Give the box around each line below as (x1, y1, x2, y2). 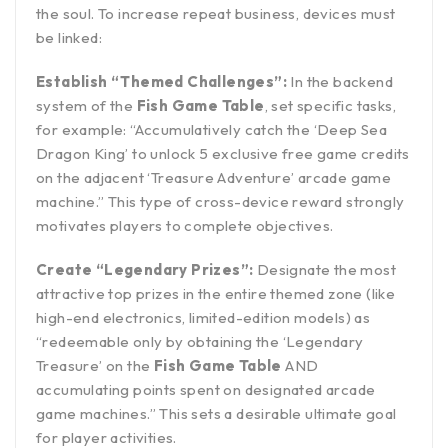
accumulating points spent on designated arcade (36, 380, 376, 400)
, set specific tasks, (264, 96, 397, 116)
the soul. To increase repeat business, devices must (36, 4, 396, 24)
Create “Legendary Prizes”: (36, 260, 254, 280)
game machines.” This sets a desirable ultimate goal (36, 404, 397, 424)
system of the (36, 96, 137, 116)
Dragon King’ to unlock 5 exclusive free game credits (36, 144, 410, 164)
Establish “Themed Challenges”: (36, 72, 287, 92)
